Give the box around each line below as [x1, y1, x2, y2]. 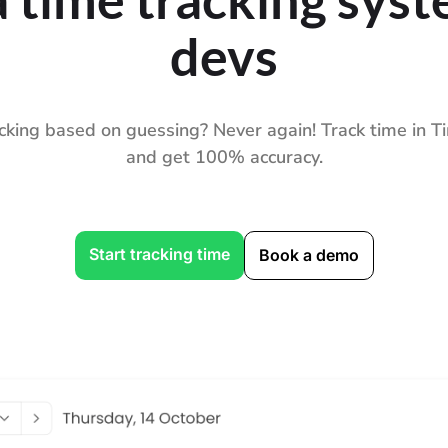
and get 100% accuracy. [125, 145, 323, 170]
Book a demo [258, 245, 359, 266]
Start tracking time [88, 244, 230, 265]
